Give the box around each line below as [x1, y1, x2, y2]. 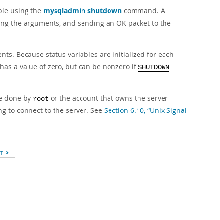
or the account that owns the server [49, 93, 168, 103]
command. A [122, 6, 165, 15]
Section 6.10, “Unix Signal [104, 106, 187, 115]
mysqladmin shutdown [43, 6, 122, 15]
